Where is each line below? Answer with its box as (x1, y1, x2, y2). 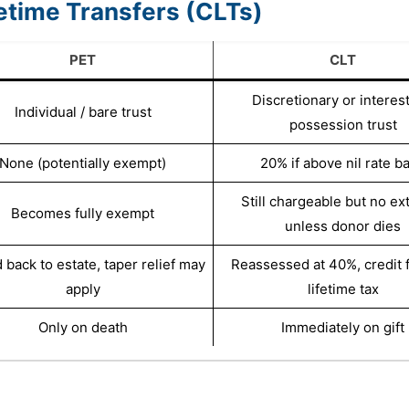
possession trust (288, 115, 397, 133)
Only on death (37, 318, 128, 336)
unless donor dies (285, 216, 402, 235)
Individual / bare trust (14, 102, 152, 121)
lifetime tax (307, 279, 379, 298)
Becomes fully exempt (11, 204, 155, 222)
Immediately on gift (281, 318, 405, 336)
